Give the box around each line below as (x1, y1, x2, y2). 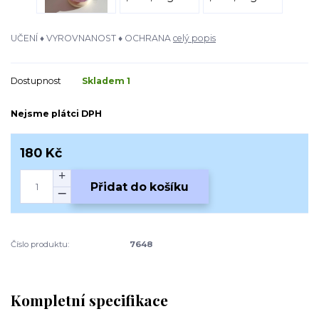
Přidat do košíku (90, 179, 189, 194)
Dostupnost (11, 75, 61, 87)
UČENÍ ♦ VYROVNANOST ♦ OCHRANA (11, 32, 173, 43)
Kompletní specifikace (11, 290, 168, 310)
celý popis (173, 32, 216, 43)
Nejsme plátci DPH (11, 108, 102, 119)
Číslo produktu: (11, 239, 69, 250)
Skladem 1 (82, 75, 132, 87)
